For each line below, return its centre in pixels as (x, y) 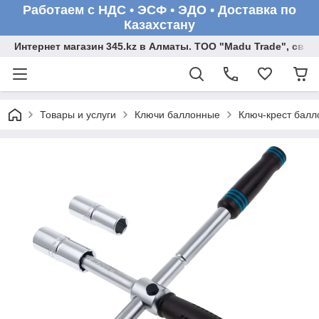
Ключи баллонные (177, 115)
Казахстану (159, 25)
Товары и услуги (78, 115)
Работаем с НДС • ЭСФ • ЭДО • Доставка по (159, 10)
